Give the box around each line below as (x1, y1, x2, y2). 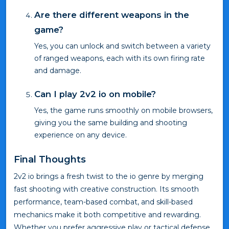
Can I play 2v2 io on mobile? (34, 89, 156, 100)
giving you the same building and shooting (34, 118, 187, 128)
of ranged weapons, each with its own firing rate (34, 54, 205, 63)
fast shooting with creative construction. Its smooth (14, 185, 199, 194)
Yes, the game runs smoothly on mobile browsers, (34, 106, 213, 116)
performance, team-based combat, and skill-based (14, 197, 193, 207)
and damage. (34, 66, 81, 76)
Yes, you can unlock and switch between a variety (34, 41, 211, 51)
